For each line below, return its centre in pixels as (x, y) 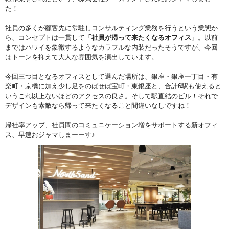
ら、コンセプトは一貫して (45, 38)
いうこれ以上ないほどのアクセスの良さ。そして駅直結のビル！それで (111, 96)
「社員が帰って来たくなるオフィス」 (141, 38)
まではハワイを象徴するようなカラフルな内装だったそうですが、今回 (111, 48)
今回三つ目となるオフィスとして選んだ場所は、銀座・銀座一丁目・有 (111, 77)
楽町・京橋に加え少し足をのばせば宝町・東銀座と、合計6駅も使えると (113, 86)
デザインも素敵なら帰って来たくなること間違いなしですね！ (98, 106)
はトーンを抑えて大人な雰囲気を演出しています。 (82, 57)
